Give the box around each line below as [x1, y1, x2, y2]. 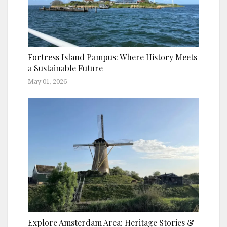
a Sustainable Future [28, 63, 103, 74]
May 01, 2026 [28, 77, 67, 86]
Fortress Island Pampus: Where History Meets [28, 52, 197, 63]
